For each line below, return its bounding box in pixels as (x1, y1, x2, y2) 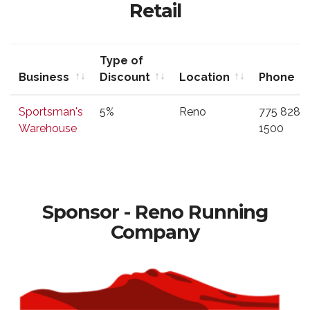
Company (111, 221, 199, 244)
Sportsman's (19, 105, 83, 118)
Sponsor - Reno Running (42, 201, 268, 224)
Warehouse (19, 122, 77, 135)
